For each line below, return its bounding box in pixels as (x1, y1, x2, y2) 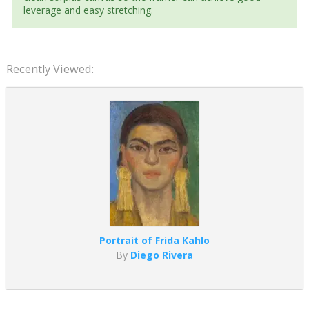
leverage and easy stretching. (23, 3, 153, 17)
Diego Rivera (130, 248, 193, 261)
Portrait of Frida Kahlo (99, 233, 210, 247)
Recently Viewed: (6, 61, 94, 77)
